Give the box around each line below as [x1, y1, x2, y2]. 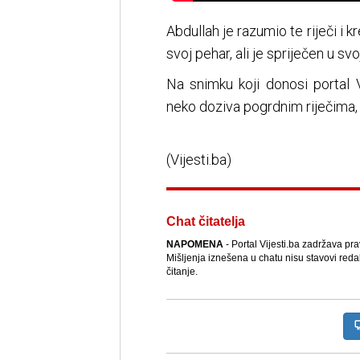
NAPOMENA [166, 239, 223, 251]
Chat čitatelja [166, 215, 245, 229]
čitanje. [166, 266, 198, 278]
